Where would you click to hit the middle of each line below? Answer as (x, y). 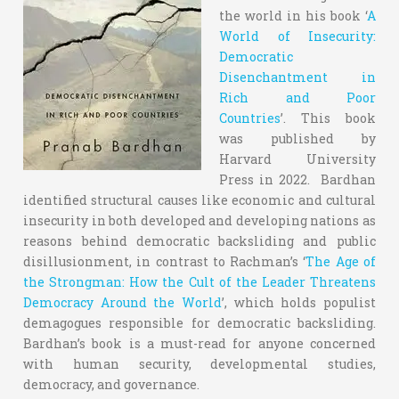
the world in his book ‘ (293, 16)
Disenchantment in (297, 77)
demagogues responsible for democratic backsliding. (199, 323)
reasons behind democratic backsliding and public (199, 241)
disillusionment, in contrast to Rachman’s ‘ (165, 261)
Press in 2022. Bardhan (297, 179)
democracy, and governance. (113, 384)
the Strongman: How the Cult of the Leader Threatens (199, 282)
